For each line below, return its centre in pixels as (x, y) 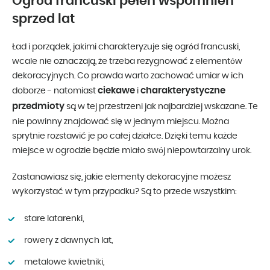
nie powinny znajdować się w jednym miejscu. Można (121, 121)
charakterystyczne (183, 90)
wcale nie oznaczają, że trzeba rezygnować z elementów (127, 61)
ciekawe (116, 90)
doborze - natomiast (55, 91)
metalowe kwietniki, (64, 262)
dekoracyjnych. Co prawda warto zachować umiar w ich (128, 76)
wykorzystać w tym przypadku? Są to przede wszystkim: (124, 191)
